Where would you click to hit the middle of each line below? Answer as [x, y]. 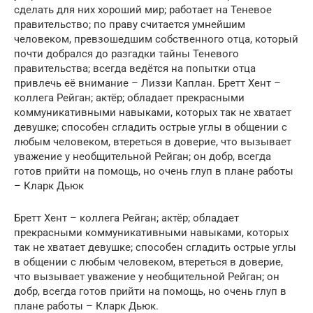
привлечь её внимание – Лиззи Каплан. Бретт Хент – [147, 83]
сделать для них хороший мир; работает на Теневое [143, 10]
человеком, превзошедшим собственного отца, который [156, 39]
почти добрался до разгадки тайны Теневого [126, 54]
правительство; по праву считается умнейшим [130, 24]
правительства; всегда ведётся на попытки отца [135, 68]
